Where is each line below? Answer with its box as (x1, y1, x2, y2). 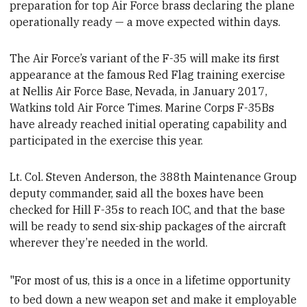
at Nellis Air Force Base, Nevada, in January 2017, (10, 84, 268, 98)
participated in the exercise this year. (10, 133, 204, 147)
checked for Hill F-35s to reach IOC (10, 202, 190, 217)
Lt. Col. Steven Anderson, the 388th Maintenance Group (10, 169, 297, 184)
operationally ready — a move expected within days (10, 15, 279, 29)
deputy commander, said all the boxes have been (10, 186, 265, 200)
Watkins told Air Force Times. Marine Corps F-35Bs (10, 100, 275, 114)
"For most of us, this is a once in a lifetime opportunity (10, 273, 291, 287)
